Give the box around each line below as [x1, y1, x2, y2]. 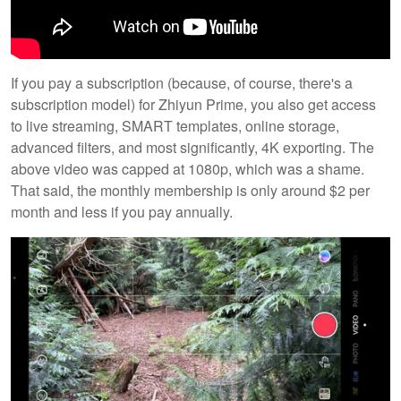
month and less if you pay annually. [11, 201, 233, 223]
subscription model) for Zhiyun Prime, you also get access [11, 94, 376, 115]
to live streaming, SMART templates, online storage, [11, 115, 339, 137]
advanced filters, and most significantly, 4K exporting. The [11, 137, 374, 158]
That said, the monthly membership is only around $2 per [11, 180, 370, 201]
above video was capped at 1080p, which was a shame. [11, 158, 364, 180]
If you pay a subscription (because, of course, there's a [11, 73, 353, 94]
